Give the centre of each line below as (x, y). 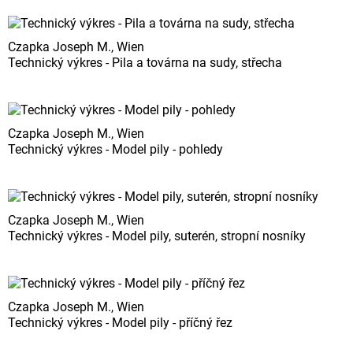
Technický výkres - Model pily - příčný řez (120, 323)
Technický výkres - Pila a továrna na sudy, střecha (145, 63)
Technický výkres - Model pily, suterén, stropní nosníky (157, 236)
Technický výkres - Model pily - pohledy (115, 150)
